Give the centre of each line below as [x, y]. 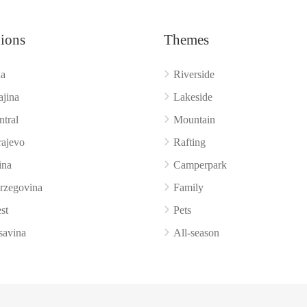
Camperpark [200, 165]
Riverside [194, 74]
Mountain [194, 120]
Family [188, 187]
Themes [186, 40]
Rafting [189, 142]
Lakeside [193, 97]
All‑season [196, 233]
